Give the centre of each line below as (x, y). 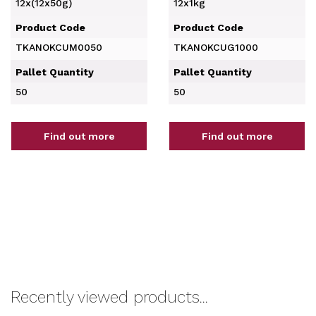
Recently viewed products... (109, 297)
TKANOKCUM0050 (59, 47)
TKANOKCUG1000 (216, 47)
